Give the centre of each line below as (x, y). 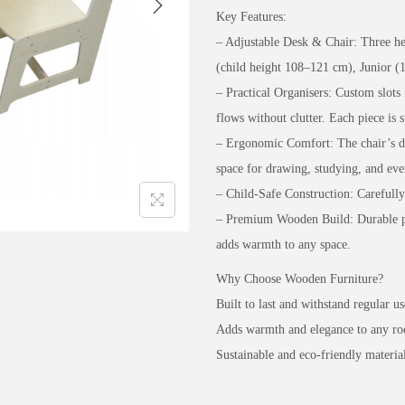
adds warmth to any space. (283, 245)
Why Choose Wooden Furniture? (300, 279)
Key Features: (251, 17)
